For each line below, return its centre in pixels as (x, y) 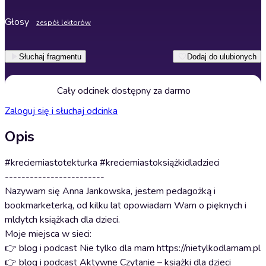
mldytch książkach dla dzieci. (62, 220)
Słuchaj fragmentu (50, 56)
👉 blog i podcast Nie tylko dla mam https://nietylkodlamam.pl (133, 248)
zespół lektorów (64, 23)
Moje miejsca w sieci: (48, 234)
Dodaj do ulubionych (222, 56)
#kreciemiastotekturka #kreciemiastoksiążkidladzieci (112, 163)
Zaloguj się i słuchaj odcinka (61, 111)
